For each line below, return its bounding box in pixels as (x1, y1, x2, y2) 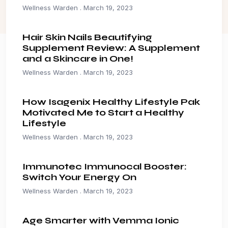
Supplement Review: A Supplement (22, 42, 200, 54)
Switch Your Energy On (22, 172, 136, 183)
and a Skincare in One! (22, 53, 133, 65)
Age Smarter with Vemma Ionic (22, 215, 179, 226)
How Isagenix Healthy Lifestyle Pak (22, 96, 200, 108)
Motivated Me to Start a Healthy (22, 107, 184, 119)
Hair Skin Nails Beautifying (22, 32, 152, 43)
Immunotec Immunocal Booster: (22, 161, 187, 173)
